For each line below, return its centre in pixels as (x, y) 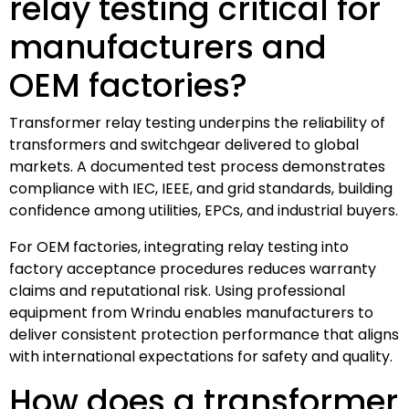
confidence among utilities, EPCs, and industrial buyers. (204, 210)
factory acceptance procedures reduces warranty (193, 268)
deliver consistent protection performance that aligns (204, 334)
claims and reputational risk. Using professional (177, 290)
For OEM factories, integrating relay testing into (179, 246)
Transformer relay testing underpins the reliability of (197, 122)
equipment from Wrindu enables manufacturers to (191, 312)
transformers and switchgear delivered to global (184, 144)
